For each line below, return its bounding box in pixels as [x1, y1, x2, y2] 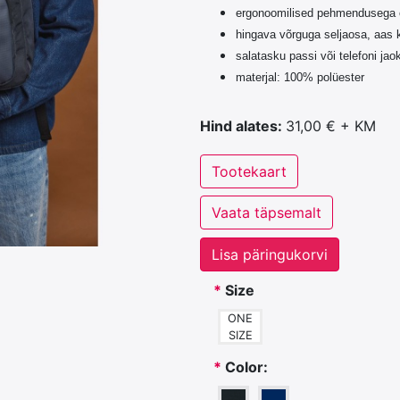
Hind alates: [200, 117, 286, 135]
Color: [225, 358, 268, 376]
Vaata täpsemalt [212, 204, 321, 221]
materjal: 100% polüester [236, 71, 364, 84]
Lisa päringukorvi [212, 246, 328, 263]
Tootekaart [212, 162, 287, 180]
